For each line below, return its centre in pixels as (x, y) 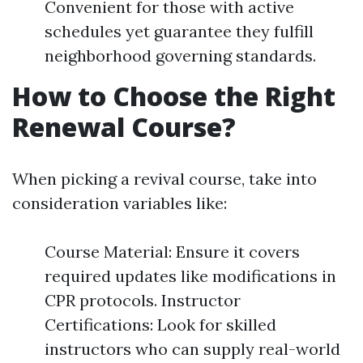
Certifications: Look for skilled (160, 325)
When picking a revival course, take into (164, 179)
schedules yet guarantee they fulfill (179, 31)
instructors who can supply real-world (192, 349)
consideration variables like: (120, 203)
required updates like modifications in (190, 276)
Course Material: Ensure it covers (172, 252)
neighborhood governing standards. (180, 56)
